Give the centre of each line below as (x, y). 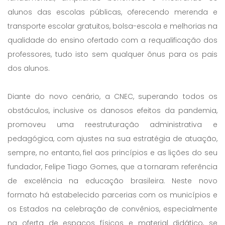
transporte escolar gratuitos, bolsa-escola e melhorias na (113, 26)
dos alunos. (29, 68)
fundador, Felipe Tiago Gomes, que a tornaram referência (113, 166)
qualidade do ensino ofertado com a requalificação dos (113, 40)
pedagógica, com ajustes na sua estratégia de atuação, (113, 138)
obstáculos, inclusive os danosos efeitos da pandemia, (113, 110)
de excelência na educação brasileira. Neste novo (113, 181)
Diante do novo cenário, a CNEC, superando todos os (113, 96)
